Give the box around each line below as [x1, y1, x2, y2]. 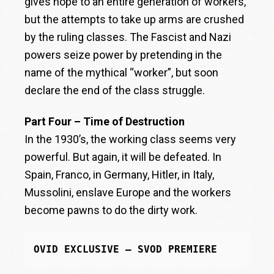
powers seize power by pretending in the [24, 48, 223, 61]
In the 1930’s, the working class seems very [24, 132, 237, 146]
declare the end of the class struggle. [24, 83, 206, 97]
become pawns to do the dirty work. [24, 203, 198, 217]
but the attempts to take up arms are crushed [24, 12, 245, 26]
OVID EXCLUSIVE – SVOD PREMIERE [34, 243, 218, 255]
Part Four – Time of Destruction [24, 114, 188, 128]
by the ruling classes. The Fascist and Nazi [24, 30, 232, 43]
